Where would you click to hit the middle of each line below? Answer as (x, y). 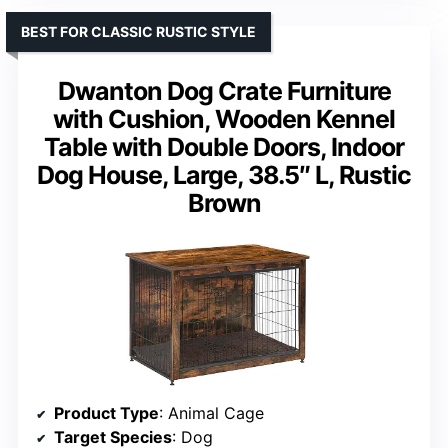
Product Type (106, 412)
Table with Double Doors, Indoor (224, 147)
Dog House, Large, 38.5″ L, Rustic (224, 175)
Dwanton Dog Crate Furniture (224, 91)
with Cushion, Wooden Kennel (224, 119)
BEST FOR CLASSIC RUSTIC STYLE (138, 32)
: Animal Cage (211, 412)
